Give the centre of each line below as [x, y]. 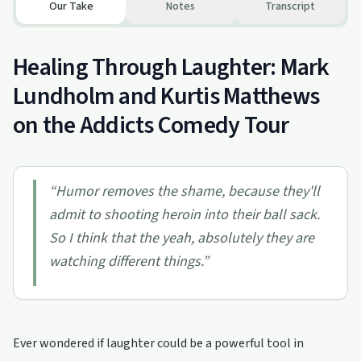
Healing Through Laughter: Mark [171, 67]
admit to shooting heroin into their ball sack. [185, 215]
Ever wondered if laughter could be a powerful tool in [158, 343]
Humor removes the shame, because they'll [188, 191]
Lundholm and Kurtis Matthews [166, 96]
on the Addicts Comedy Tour [151, 125]
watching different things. [126, 261]
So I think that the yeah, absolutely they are [182, 238]
